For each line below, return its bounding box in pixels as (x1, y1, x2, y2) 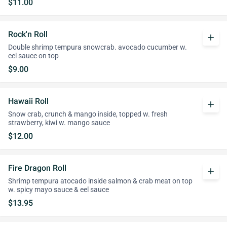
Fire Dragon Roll (8, 163, 66, 173)
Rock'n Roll (8, 29, 48, 39)
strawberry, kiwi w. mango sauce (8, 119, 110, 127)
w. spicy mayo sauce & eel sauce (8, 185, 109, 194)
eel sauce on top (8, 52, 59, 60)
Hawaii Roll (8, 96, 49, 106)
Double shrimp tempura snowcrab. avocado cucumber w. (8, 43, 187, 52)
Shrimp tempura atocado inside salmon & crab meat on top (8, 177, 193, 185)
